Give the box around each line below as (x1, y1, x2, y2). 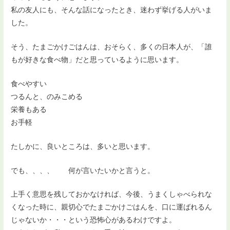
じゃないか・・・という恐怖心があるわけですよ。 (11, 216, 177, 224)
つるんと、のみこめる (11, 92, 83, 101)
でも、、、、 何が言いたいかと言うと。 (11, 166, 155, 175)
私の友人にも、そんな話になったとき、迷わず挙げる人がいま (11, 6, 213, 14)
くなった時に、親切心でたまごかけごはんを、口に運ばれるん (11, 203, 213, 212)
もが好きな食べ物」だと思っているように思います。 (11, 55, 184, 64)
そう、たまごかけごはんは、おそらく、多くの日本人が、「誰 (11, 42, 213, 51)
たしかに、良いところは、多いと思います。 (11, 142, 155, 150)
